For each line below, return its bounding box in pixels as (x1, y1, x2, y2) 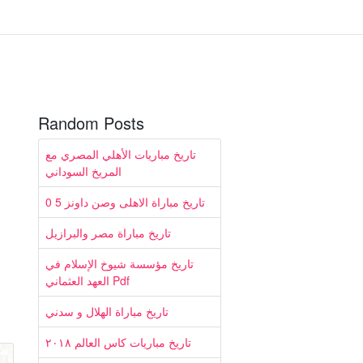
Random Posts (38, 111, 144, 135)
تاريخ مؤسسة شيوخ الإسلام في (45, 255, 194, 271)
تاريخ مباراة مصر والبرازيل (45, 224, 171, 241)
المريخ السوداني (45, 163, 122, 179)
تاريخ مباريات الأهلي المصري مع (45, 146, 196, 162)
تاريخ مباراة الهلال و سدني (45, 303, 169, 319)
